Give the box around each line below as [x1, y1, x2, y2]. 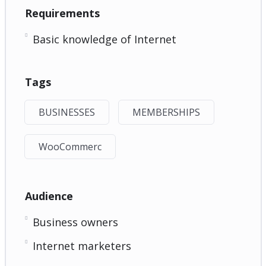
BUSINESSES [38, 105, 95, 119]
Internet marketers [32, 238, 131, 253]
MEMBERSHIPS [132, 105, 200, 119]
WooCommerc [38, 140, 102, 153]
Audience [24, 188, 73, 203]
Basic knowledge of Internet [32, 31, 176, 46]
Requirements [24, 5, 100, 20]
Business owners [32, 214, 118, 229]
